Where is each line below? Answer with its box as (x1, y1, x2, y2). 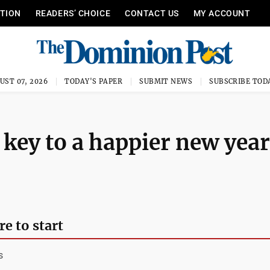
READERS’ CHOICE (35, 8, 111, 18)
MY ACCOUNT (193, 8, 251, 18)
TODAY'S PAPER (64, 77, 123, 86)
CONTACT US (125, 8, 179, 18)
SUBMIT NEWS (139, 77, 193, 86)
